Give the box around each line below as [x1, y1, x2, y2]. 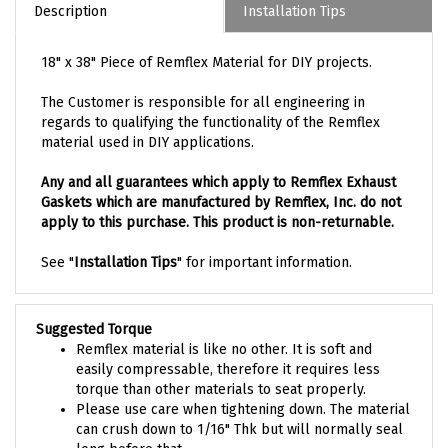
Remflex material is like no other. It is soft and [76, 343, 372, 361]
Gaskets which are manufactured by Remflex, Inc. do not [41, 196, 401, 214]
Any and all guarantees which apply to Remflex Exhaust [41, 176, 396, 194]
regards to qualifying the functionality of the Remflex [41, 116, 380, 134]
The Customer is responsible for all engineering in [41, 96, 365, 114]
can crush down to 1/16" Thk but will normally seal [76, 423, 403, 441]
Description [34, 5, 107, 23]
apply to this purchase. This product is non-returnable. [41, 216, 394, 234]
